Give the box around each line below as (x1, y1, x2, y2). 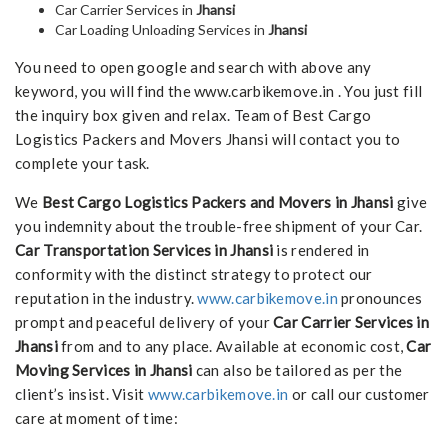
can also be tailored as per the (192, 361, 403, 380)
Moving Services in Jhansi (15, 361, 193, 380)
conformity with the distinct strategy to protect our (15, 265, 373, 284)
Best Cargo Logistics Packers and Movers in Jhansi (41, 193, 394, 212)
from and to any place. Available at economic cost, (57, 337, 407, 356)
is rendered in (273, 241, 370, 260)
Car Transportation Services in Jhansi (15, 241, 274, 260)
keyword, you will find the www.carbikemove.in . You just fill (15, 82, 423, 101)
